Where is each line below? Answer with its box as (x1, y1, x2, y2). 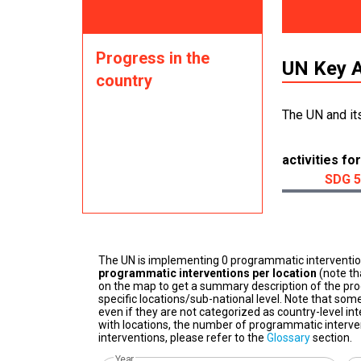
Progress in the (96, 48, 210, 68)
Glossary (267, 331, 310, 344)
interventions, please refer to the (98, 331, 267, 344)
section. (310, 331, 352, 344)
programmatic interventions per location (98, 267, 317, 280)
